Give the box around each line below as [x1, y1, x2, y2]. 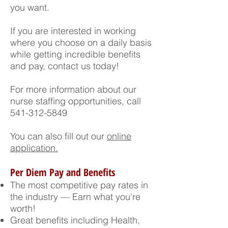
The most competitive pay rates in [10, 179, 148, 191]
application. [10, 142, 58, 154]
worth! [10, 203, 36, 214]
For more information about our [10, 83, 136, 95]
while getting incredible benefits [10, 48, 140, 60]
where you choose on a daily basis [10, 37, 152, 48]
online [107, 130, 131, 142]
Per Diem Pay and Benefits [10, 165, 115, 179]
